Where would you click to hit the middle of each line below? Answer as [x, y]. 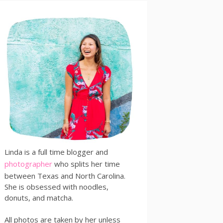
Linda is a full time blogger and [56, 152]
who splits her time [86, 164]
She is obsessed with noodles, [56, 187]
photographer [28, 164]
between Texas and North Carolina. [65, 176]
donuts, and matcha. [39, 198]
